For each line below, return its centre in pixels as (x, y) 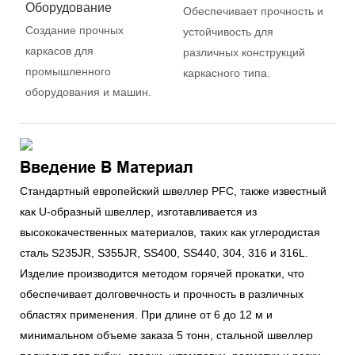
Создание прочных (74, 30)
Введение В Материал (107, 168)
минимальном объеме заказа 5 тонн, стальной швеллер (166, 335)
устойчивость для (228, 31)
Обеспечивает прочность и (253, 11)
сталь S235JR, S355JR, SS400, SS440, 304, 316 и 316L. (164, 252)
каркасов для (59, 50)
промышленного (68, 71)
